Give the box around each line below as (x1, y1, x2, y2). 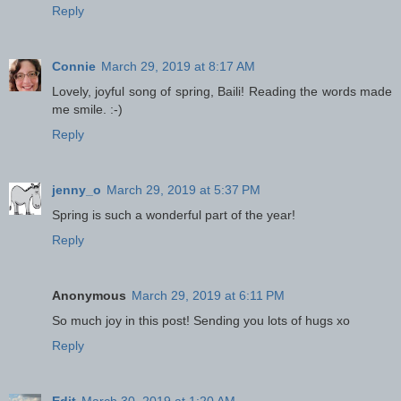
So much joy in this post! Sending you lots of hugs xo (52, 312, 350, 328)
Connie (52, 58, 96, 73)
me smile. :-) (52, 101, 123, 116)
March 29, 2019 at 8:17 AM (101, 58, 255, 73)
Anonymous (52, 287, 126, 303)
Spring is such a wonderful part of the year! (52, 207, 295, 222)
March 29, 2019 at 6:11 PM (132, 287, 285, 303)
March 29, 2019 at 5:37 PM (107, 182, 260, 197)
